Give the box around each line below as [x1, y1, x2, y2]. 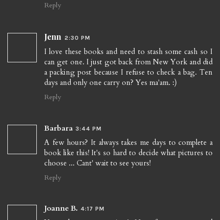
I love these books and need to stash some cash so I [44, 46, 213, 56]
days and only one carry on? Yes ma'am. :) [44, 77, 177, 87]
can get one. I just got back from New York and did [44, 56, 213, 67]
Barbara [44, 123, 73, 133]
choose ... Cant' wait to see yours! [44, 158, 151, 168]
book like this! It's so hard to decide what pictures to [44, 147, 213, 158]
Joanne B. [44, 203, 78, 214]
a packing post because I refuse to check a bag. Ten [44, 67, 213, 77]
